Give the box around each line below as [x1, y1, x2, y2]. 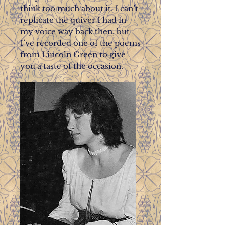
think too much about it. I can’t [20, 4, 138, 13]
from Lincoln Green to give [20, 50, 126, 59]
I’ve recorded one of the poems [20, 38, 141, 48]
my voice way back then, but [20, 27, 130, 36]
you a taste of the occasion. [20, 61, 123, 71]
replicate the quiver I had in [20, 15, 126, 25]
